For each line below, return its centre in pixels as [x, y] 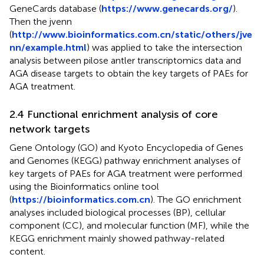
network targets [49, 129]
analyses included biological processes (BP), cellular [118, 212]
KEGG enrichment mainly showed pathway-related [117, 238]
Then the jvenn [41, 21]
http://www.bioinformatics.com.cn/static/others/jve [132, 34]
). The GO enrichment [196, 199]
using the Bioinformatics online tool [84, 186]
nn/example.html [48, 47]
